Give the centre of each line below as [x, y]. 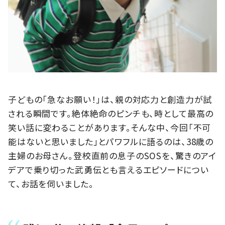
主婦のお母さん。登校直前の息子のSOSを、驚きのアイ [113, 155]
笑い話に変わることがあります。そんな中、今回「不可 [110, 127]
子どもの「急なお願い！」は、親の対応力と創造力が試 [110, 99]
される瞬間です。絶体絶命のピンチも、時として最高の [111, 113]
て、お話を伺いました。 [51, 183]
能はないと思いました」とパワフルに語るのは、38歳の [111, 141]
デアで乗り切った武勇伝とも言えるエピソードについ [108, 169]
